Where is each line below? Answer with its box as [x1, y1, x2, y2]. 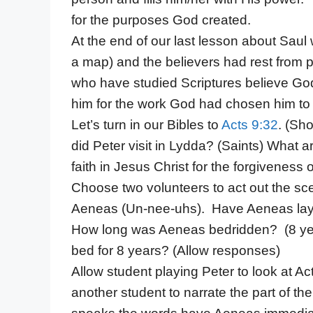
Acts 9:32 [221, 117, 278, 132]
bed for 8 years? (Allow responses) [71, 242, 280, 258]
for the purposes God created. [71, 12, 251, 27]
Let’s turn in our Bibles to [71, 117, 221, 132]
